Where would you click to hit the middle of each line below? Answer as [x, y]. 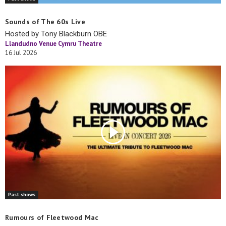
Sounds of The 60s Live [45, 22]
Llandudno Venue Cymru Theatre [53, 44]
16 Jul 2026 [21, 53]
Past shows [22, 194]
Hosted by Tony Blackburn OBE [56, 34]
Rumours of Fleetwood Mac [52, 217]
